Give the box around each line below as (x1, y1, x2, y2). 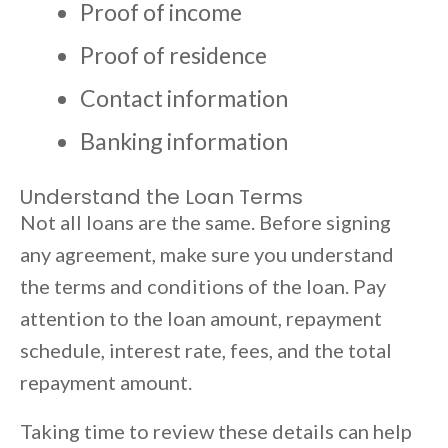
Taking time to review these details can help (20, 419, 412, 444)
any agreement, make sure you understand (20, 242, 394, 267)
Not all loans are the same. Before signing (20, 210, 391, 235)
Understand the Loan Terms (20, 183, 303, 212)
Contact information (80, 84, 288, 113)
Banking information (80, 127, 288, 156)
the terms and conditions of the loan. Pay (20, 274, 386, 299)
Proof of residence (80, 41, 267, 70)
